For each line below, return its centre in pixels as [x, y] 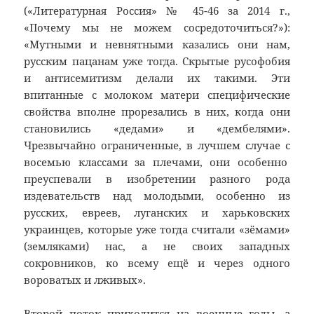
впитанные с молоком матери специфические [157, 95]
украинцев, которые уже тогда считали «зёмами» [157, 230]
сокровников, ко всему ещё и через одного [157, 263]
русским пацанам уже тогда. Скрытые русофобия [157, 61]
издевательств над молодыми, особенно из [157, 196]
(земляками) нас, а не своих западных [157, 246]
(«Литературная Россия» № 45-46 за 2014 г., [157, 11]
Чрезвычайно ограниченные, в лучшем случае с [157, 145]
